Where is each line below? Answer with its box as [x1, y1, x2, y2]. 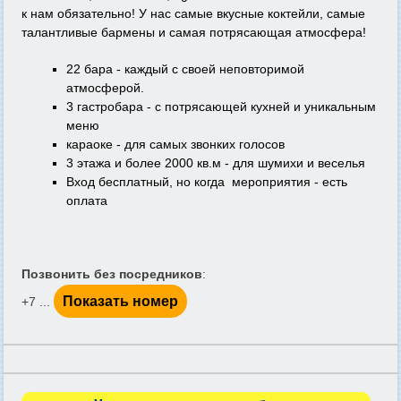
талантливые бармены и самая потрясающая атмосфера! [21, 25, 366, 39]
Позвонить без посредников [21, 267, 202, 281]
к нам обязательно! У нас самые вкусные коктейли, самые [21, 6, 365, 21]
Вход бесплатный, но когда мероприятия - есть [66, 175, 347, 189]
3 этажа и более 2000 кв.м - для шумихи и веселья [66, 156, 365, 170]
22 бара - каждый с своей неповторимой [66, 62, 304, 76]
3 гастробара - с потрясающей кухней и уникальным [66, 99, 376, 114]
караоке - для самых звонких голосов [66, 137, 285, 151]
